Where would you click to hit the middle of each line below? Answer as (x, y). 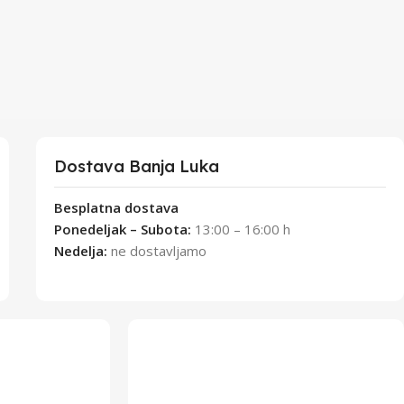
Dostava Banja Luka (137, 166)
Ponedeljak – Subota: (123, 229)
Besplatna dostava (116, 207)
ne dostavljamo (159, 251)
